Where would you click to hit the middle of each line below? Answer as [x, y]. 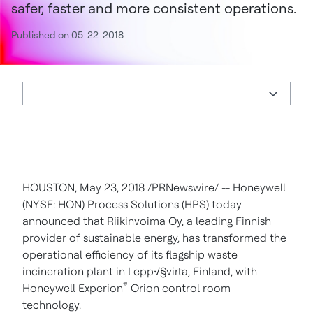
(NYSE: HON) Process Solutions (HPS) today [132, 204]
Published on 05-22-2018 [67, 35]
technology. [52, 305]
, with [244, 271]
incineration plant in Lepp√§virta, [108, 271]
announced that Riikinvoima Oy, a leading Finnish [147, 221]
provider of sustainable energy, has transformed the [154, 238]
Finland [212, 271]
